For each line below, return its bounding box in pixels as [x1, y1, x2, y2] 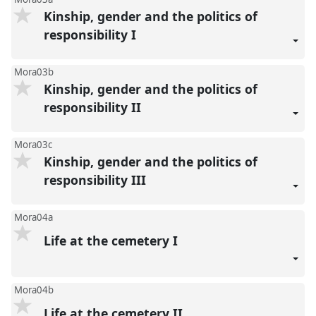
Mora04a [13, 210, 53, 224]
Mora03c [13, 138, 52, 151]
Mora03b [13, 65, 54, 78]
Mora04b [13, 283, 54, 296]
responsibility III [43, 171, 150, 189]
